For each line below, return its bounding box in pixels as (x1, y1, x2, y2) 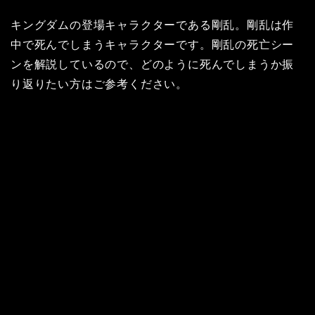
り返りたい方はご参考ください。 (11, 78, 188, 91)
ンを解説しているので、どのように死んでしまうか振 (11, 58, 295, 71)
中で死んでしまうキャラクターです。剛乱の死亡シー (11, 39, 295, 51)
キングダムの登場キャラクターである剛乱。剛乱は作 (11, 19, 295, 32)
